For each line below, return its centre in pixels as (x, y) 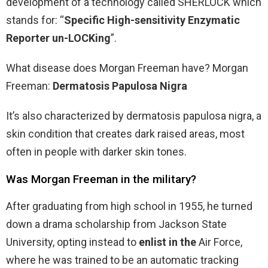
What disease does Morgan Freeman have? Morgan (127, 68)
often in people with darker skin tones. (96, 152)
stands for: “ (35, 20)
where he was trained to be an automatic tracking (122, 260)
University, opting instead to (72, 242)
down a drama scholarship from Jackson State (116, 224)
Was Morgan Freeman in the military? (101, 179)
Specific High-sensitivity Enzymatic (152, 20)
